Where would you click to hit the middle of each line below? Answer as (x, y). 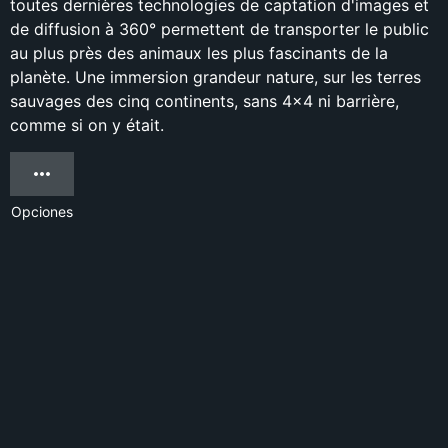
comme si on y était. (87, 125)
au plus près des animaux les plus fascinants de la (199, 53)
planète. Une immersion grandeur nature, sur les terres (215, 77)
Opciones (42, 211)
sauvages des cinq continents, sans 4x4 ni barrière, (204, 101)
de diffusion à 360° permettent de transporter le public (219, 29)
